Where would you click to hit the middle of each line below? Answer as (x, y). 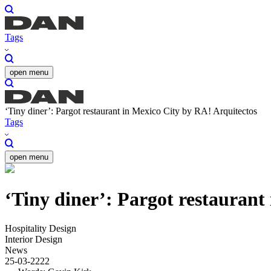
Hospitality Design (41, 229)
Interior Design (34, 240)
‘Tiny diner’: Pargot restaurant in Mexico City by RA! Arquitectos (131, 111)
